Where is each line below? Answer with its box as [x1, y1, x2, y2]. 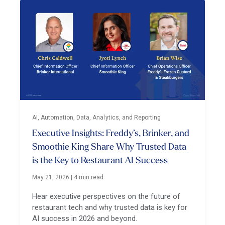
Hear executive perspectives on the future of [32, 192, 180, 201]
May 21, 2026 [32, 174, 70, 181]
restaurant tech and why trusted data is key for [32, 203, 187, 212]
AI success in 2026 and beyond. [32, 214, 137, 223]
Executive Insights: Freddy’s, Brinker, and [32, 129, 189, 139]
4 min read [74, 174, 104, 181]
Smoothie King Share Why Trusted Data [32, 143, 186, 152]
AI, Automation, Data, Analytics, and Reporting [32, 114, 161, 121]
